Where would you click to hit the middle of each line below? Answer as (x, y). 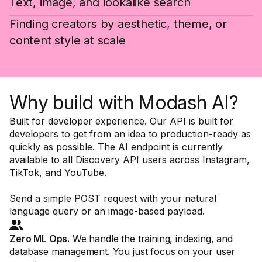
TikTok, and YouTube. (58, 173)
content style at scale (68, 41)
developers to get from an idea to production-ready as (130, 134)
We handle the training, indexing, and (151, 239)
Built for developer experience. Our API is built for (121, 121)
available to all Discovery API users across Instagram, (130, 160)
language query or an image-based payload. (107, 211)
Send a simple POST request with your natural (113, 199)
